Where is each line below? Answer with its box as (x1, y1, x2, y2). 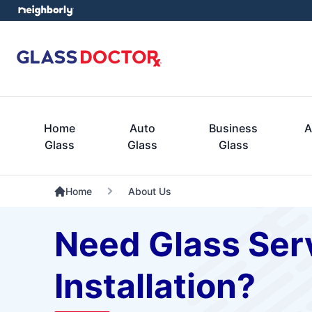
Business (209, 120, 258, 135)
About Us (127, 185, 171, 197)
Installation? (54, 265, 256, 306)
